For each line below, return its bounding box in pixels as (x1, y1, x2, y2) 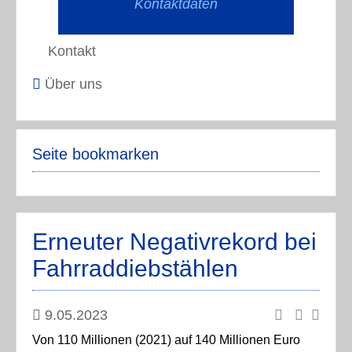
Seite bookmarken (32, 145, 159, 163)
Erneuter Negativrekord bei (32, 229, 317, 255)
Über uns (45, 76, 102, 92)
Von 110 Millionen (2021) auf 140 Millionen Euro (32, 333, 300, 346)
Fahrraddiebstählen (32, 255, 238, 281)
